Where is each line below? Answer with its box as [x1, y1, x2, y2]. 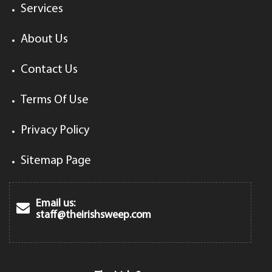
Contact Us [20, 63, 78, 76]
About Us [20, 33, 68, 46]
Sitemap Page [20, 154, 91, 167]
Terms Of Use [20, 93, 89, 106]
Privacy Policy [20, 124, 89, 137]
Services [20, 2, 63, 15]
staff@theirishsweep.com [36, 209, 151, 221]
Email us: [36, 197, 75, 209]
